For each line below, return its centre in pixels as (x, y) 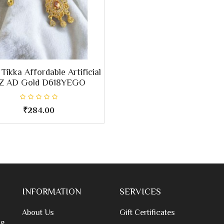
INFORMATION (51, 192)
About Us (38, 213)
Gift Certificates (147, 213)
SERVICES (140, 192)
